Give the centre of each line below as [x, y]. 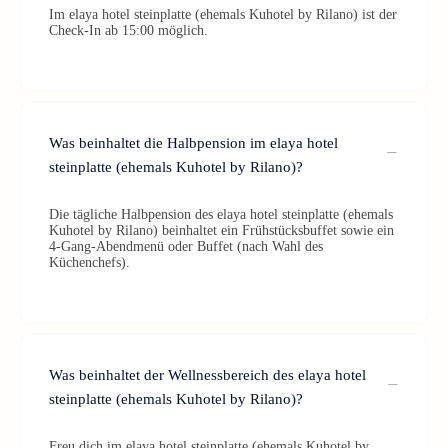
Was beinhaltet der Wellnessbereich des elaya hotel [207, 375]
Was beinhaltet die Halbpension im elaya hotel [193, 143]
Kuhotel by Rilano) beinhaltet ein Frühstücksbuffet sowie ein [221, 230]
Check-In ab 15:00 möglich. [128, 30]
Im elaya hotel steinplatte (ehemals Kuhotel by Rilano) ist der [223, 14]
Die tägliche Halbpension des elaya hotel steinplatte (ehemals [221, 214]
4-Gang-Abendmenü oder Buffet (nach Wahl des [186, 246]
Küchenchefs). [89, 262]
